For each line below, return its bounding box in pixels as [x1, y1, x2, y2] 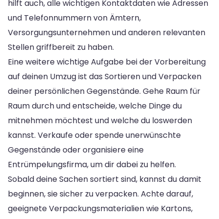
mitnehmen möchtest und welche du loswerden [8, 114, 192, 126]
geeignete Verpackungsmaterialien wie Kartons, [8, 202, 193, 214]
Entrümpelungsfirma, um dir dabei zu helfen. [8, 158, 176, 170]
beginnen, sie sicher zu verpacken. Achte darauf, [8, 188, 193, 199]
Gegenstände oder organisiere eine [8, 144, 144, 155]
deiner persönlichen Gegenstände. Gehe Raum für [8, 85, 200, 97]
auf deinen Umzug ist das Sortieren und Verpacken [8, 70, 201, 82]
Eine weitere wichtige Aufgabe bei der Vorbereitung [8, 56, 206, 67]
